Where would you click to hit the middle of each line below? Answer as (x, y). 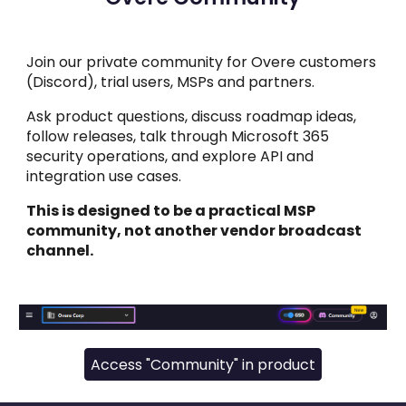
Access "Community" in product (203, 364)
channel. (60, 251)
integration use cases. (104, 177)
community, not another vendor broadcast (194, 231)
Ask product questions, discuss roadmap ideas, (192, 117)
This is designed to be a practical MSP (171, 211)
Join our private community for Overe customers (202, 63)
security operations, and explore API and (170, 157)
